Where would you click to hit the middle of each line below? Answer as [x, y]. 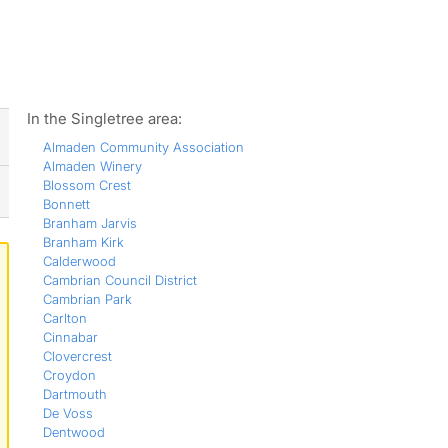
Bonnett [66, 204]
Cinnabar [70, 337]
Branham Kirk [83, 242]
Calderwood [79, 261]
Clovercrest [77, 356]
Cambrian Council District [119, 280]
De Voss [67, 413]
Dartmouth [74, 394]
